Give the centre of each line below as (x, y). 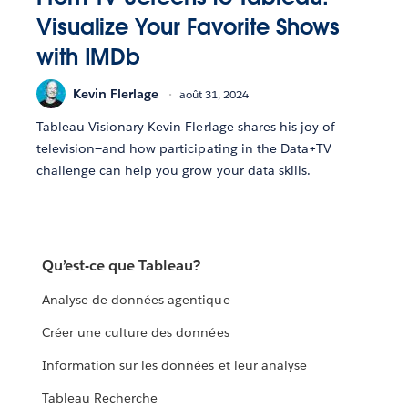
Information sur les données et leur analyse (174, 366)
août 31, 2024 (214, 94)
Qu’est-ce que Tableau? (122, 266)
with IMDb (89, 57)
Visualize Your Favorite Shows (189, 27)
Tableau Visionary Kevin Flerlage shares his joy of (186, 127)
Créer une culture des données (136, 333)
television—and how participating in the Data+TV (184, 149)
